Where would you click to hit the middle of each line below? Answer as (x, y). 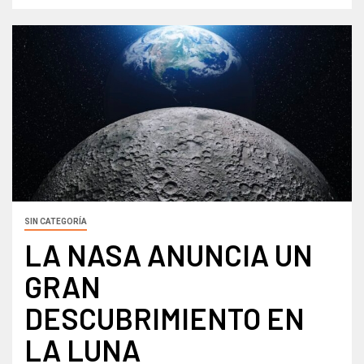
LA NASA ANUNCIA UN (169, 255)
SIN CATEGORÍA (56, 222)
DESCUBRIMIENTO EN (165, 318)
